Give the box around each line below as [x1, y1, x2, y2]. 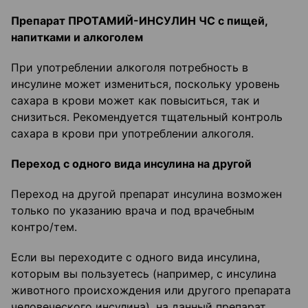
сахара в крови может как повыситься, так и [11, 93, 260, 108]
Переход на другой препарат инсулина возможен [11, 187, 282, 201]
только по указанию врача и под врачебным [11, 203, 254, 218]
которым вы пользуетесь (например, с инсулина [11, 267, 276, 281]
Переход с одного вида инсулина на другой [11, 157, 252, 171]
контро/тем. [11, 220, 77, 234]
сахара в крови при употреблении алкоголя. [11, 126, 254, 141]
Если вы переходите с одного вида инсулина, [11, 250, 260, 265]
